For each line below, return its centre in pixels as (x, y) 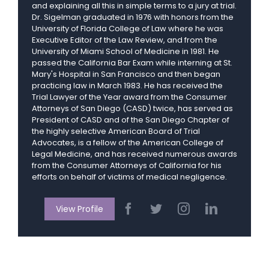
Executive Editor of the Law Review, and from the (125, 40)
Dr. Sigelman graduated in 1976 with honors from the (133, 17)
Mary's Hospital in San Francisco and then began (126, 74)
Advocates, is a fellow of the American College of (128, 143)
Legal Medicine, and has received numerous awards (134, 154)
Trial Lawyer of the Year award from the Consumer (129, 97)
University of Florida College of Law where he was (128, 29)
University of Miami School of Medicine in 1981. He (125, 52)
